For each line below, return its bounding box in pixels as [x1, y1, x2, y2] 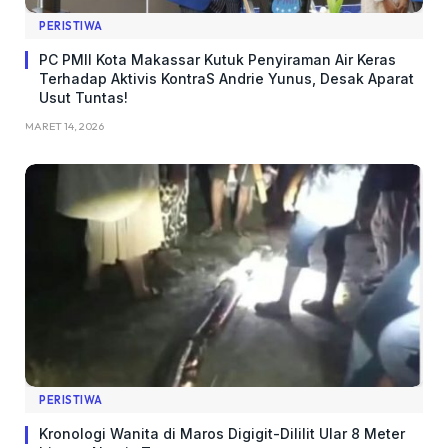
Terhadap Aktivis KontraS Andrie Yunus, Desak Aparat [39, 69, 414, 87]
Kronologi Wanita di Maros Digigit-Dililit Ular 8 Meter [39, 425, 405, 443]
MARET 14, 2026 [25, 118, 104, 133]
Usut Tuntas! [39, 88, 128, 106]
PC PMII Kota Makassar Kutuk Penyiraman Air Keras [39, 50, 396, 68]
